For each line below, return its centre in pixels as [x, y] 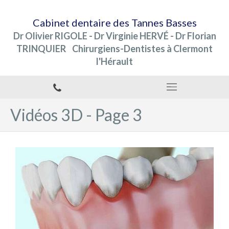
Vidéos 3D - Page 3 [76, 115]
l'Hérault [114, 61]
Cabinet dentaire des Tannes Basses [114, 22]
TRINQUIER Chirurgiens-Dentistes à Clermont [114, 49]
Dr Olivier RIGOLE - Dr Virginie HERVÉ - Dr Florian [114, 36]
